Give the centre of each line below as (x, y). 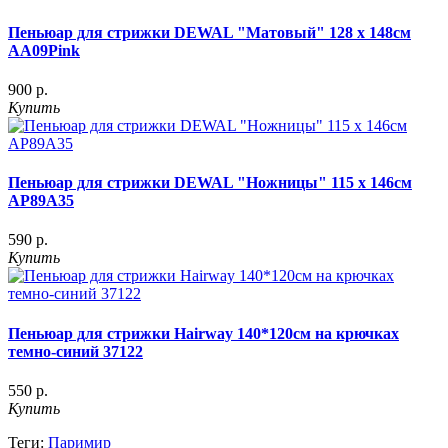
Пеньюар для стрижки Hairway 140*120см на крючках (203, 333)
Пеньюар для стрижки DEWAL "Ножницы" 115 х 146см (210, 183)
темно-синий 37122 (75, 351)
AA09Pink (44, 50)
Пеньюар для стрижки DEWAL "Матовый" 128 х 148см (209, 32)
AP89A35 (41, 201)
